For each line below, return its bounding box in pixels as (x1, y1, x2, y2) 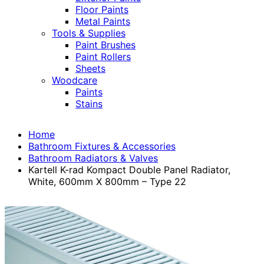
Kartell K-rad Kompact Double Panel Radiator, (28, 164, 230, 176)
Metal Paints (75, 15, 130, 28)
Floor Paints (75, 4, 128, 16)
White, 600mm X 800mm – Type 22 (28, 176, 186, 188)
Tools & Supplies (52, 27, 126, 39)
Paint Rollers (75, 51, 131, 63)
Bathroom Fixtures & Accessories (28, 140, 176, 153)
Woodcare (52, 74, 97, 87)
